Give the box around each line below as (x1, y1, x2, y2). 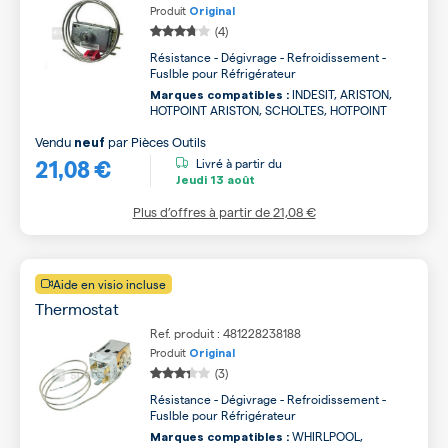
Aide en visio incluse (53, 276, 166, 292)
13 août (207, 173, 255, 186)
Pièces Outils (131, 133, 206, 150)
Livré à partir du (196, 154, 282, 171)
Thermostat (35, 298, 119, 319)
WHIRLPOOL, (289, 428, 363, 444)
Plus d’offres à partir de (132, 203, 273, 220)
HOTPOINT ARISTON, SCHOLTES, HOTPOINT (150, 102, 387, 118)
